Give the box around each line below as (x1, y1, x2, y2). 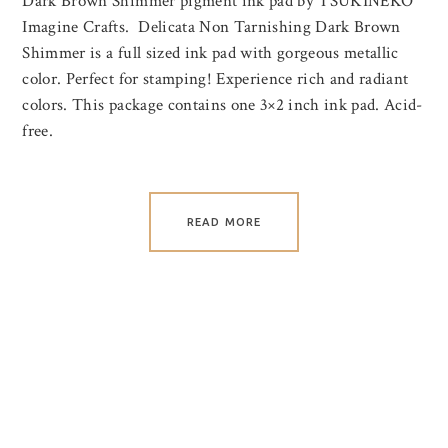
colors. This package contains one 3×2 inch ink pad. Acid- (22, 94, 423, 117)
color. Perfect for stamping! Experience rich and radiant (22, 68, 409, 91)
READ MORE (187, 216, 261, 229)
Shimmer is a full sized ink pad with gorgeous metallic (22, 42, 399, 65)
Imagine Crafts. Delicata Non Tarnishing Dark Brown (22, 16, 401, 39)
